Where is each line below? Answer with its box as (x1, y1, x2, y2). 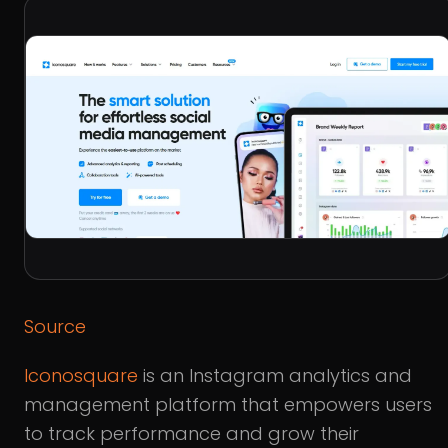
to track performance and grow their (24, 420, 359, 446)
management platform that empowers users (24, 391, 432, 417)
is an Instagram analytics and (138, 362, 412, 388)
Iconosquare (24, 362, 138, 388)
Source (24, 313, 86, 339)
